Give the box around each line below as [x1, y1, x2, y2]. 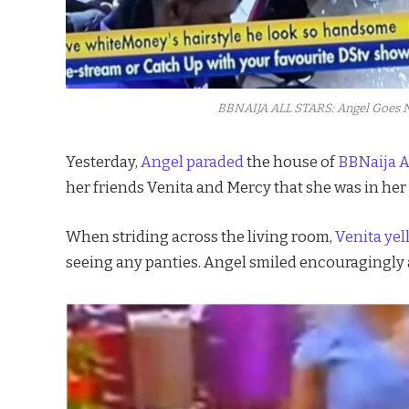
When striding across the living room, [66, 227, 335, 246]
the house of [246, 152, 338, 172]
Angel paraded [141, 152, 246, 172]
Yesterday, [66, 152, 141, 172]
